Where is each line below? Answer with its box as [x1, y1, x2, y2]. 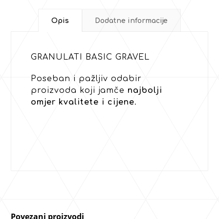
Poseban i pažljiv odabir [31, 74, 142, 84]
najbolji [128, 86, 163, 95]
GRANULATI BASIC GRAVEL [31, 53, 150, 62]
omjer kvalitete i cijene [31, 98, 135, 107]
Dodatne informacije [95, 17, 168, 24]
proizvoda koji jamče [31, 86, 128, 95]
